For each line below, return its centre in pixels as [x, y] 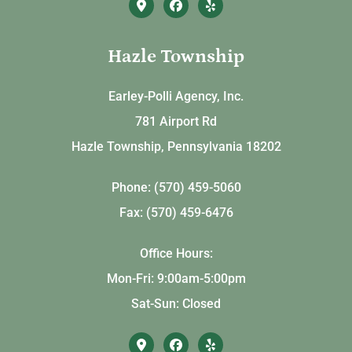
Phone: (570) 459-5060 [176, 187]
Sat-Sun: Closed [176, 303]
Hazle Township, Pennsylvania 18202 [176, 146]
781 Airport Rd [176, 121]
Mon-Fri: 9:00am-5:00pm [176, 278]
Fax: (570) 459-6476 [176, 212]
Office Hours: [176, 253]
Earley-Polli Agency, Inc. [176, 96]
